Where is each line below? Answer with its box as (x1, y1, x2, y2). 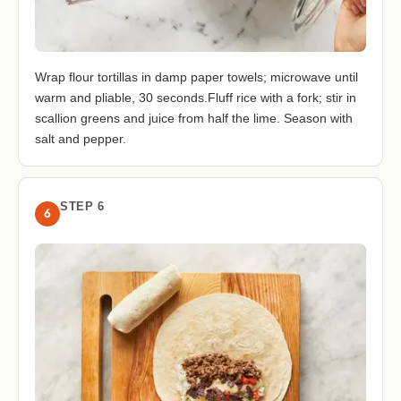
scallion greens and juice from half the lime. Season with (35, 111, 353, 126)
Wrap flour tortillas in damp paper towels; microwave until (35, 70, 358, 85)
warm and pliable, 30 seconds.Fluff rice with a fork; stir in (35, 90, 356, 106)
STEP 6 (60, 200, 104, 214)
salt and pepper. (35, 132, 126, 147)
